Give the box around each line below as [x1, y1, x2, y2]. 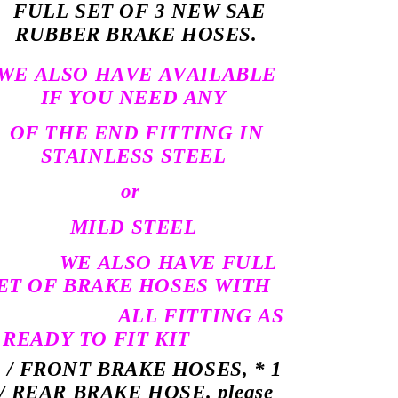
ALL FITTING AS [117, 304, 284, 327]
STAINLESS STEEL [40, 144, 227, 167]
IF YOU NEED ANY [40, 85, 227, 108]
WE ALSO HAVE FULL [59, 251, 278, 274]
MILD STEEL [69, 215, 197, 238]
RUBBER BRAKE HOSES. [15, 22, 258, 45]
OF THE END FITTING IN [9, 121, 264, 144]
